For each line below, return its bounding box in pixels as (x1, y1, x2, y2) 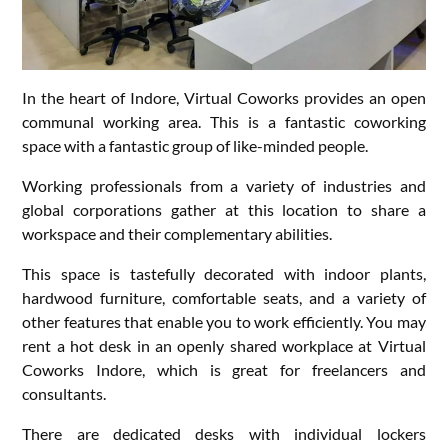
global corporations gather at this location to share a (22, 199, 426, 219)
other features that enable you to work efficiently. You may (22, 311, 426, 331)
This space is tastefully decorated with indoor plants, (22, 263, 426, 283)
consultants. (22, 383, 107, 403)
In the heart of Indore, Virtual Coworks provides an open (22, 87, 426, 107)
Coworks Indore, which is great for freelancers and (22, 359, 426, 379)
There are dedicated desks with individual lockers (22, 423, 426, 443)
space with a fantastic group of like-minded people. (22, 135, 369, 155)
